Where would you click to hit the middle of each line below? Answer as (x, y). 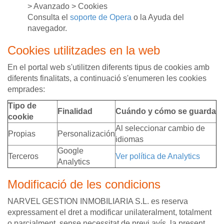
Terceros (23, 156)
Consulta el (49, 17)
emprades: (26, 89)
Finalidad (75, 111)
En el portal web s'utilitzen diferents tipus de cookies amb (108, 67)
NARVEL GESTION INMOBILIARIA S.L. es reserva (98, 201)
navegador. (47, 28)
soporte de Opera (101, 17)
